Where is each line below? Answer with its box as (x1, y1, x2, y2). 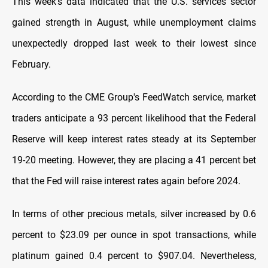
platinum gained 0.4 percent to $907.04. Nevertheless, (12, 250, 256, 262)
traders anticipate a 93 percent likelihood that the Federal (12, 112, 256, 124)
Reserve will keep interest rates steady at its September (12, 133, 256, 145)
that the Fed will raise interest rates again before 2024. (12, 175, 240, 187)
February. (12, 59, 51, 71)
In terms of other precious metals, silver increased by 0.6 (12, 208, 256, 220)
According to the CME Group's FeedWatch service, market (12, 92, 256, 103)
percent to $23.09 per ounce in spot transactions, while (12, 229, 256, 241)
